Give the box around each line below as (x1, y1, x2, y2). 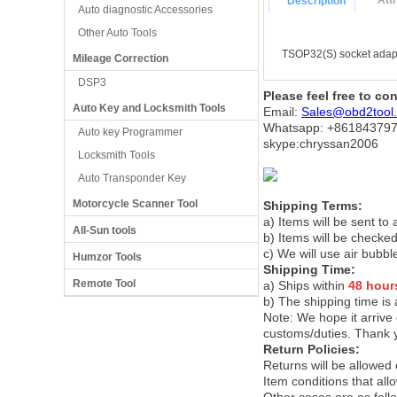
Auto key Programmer (78, 126, 183, 138)
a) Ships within (263, 278, 348, 292)
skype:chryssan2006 (263, 136, 378, 151)
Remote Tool (73, 277, 136, 290)
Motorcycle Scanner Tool (73, 198, 198, 210)
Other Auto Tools (78, 27, 157, 39)
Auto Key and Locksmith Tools (73, 102, 226, 114)
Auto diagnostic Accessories (78, 4, 213, 16)
